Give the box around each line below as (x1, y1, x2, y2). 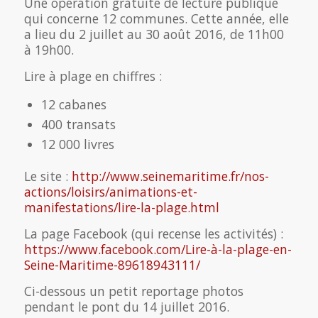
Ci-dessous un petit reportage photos (23, 282, 243, 300)
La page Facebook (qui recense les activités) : (23, 224, 283, 242)
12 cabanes (41, 95, 107, 113)
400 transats (41, 115, 116, 133)
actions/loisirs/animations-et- (23, 182, 197, 200)
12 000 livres (41, 135, 115, 153)
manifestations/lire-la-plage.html (23, 198, 219, 216)
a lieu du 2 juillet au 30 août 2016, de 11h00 (23, 25, 284, 43)
